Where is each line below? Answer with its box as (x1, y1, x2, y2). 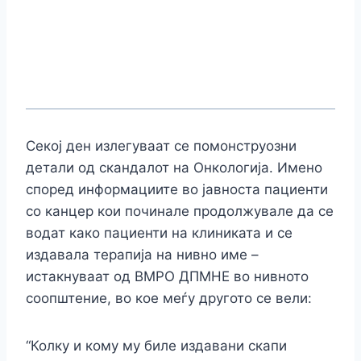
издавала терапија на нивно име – (26, 247, 259, 263)
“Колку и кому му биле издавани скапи (26, 338, 287, 355)
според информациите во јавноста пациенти (26, 181, 328, 198)
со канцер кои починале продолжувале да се (26, 203, 334, 220)
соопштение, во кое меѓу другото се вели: (26, 290, 312, 307)
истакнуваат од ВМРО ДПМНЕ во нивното (26, 268, 309, 285)
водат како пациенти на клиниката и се (26, 225, 293, 242)
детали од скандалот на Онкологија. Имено (26, 160, 322, 176)
